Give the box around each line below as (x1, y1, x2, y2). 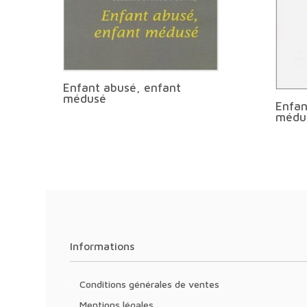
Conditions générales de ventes (86, 278, 219, 290)
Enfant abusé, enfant (63, 80, 182, 95)
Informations (73, 240, 134, 252)
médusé (63, 91, 107, 106)
